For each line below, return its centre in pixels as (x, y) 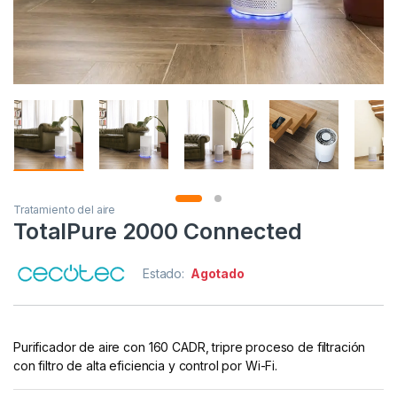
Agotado (217, 274)
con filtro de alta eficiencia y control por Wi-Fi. (145, 366)
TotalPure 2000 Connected (158, 232)
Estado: (165, 274)
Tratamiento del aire (65, 210)
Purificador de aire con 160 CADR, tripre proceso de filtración (190, 347)
